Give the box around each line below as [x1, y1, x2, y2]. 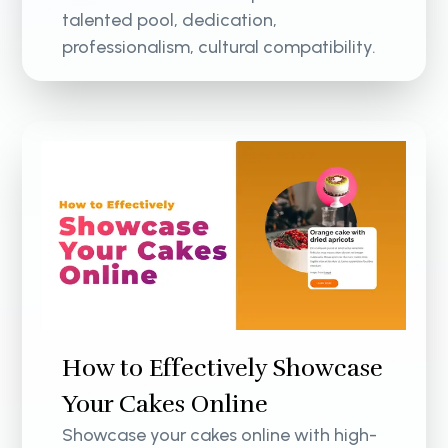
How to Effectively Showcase [62, 353, 384, 384]
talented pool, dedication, [62, 8, 278, 31]
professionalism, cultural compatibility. [62, 35, 377, 58]
